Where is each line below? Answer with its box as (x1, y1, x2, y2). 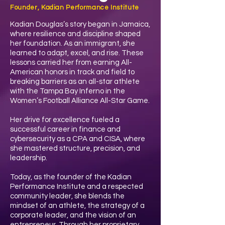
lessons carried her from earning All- (10, 59, 132, 66)
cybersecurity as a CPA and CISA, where (10, 135, 145, 143)
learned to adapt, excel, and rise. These (10, 49, 144, 57)
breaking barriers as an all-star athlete (10, 78, 140, 85)
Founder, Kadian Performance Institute (10, 4, 140, 11)
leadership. (10, 154, 47, 162)
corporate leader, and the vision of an (10, 211, 136, 219)
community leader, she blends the (10, 192, 125, 200)
